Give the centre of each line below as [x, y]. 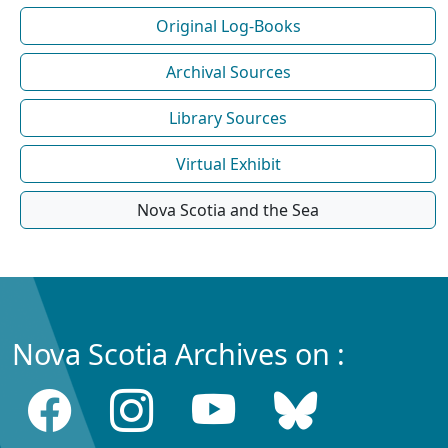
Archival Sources [228, 71]
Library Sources [228, 117]
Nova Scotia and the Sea [228, 209]
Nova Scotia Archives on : [178, 353]
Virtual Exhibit [228, 163]
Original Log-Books [228, 25]
